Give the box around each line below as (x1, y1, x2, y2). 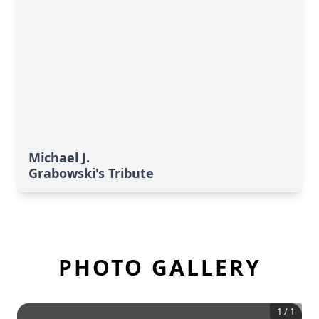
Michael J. (28, 149, 90, 166)
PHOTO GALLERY (58, 253, 261, 282)
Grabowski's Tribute (28, 164, 154, 182)
